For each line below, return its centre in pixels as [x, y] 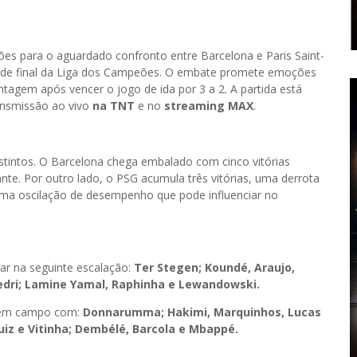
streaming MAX [207, 106]
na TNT [114, 106]
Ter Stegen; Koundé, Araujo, [214, 267]
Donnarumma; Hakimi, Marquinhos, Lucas [202, 312]
